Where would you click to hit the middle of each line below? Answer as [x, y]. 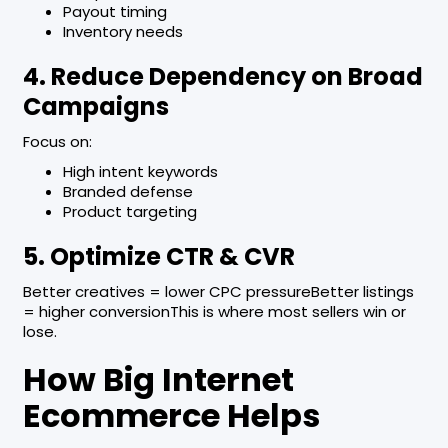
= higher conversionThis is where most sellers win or [214, 312]
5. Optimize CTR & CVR [158, 257]
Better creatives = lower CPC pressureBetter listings [218, 292]
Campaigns [95, 107]
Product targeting [129, 212]
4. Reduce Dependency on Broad [222, 77]
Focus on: [57, 142]
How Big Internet [158, 380]
